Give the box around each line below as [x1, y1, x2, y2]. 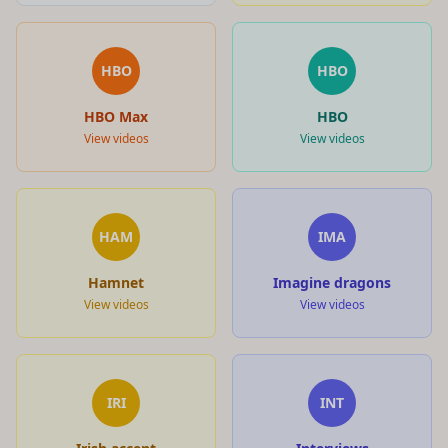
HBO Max [84, 106, 148, 126]
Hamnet [88, 272, 144, 292]
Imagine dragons [273, 272, 391, 292]
